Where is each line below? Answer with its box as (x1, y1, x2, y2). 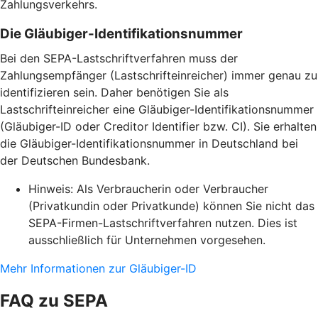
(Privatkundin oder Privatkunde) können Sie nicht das (28, 199, 314, 214)
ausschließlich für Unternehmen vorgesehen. (28, 233, 265, 248)
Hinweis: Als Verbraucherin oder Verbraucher (28, 182, 268, 197)
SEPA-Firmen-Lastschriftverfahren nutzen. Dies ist (28, 216, 297, 231)
